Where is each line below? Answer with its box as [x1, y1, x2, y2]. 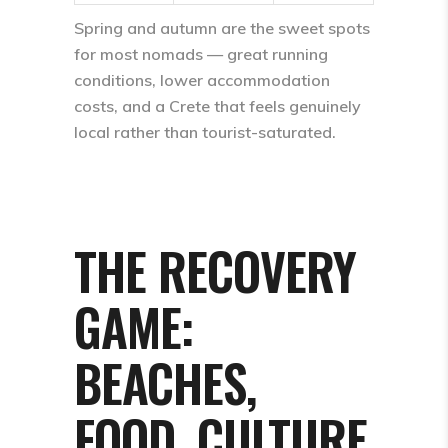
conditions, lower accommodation [74, 70, 330, 90]
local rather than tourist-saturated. [74, 122, 336, 142]
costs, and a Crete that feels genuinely [74, 96, 361, 116]
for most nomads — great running [74, 44, 328, 64]
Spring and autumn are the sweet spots [74, 18, 370, 38]
